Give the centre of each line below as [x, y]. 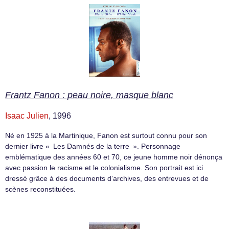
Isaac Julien [27, 116]
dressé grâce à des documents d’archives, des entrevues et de [107, 178]
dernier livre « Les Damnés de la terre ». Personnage [93, 146]
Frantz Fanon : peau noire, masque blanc [89, 95]
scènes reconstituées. [40, 189]
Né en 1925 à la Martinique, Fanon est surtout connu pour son [106, 135]
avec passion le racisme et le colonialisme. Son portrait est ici [104, 167]
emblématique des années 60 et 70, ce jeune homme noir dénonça [114, 157]
